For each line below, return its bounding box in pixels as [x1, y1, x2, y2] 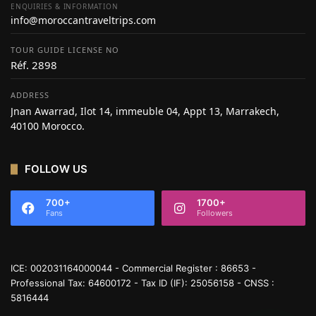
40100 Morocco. [11, 119, 85, 133]
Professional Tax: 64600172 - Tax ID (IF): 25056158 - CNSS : [11, 277, 274, 288]
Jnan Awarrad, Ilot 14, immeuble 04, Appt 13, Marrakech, [11, 104, 279, 118]
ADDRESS [11, 90, 49, 100]
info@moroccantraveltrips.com [11, 13, 156, 27]
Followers [197, 208, 233, 218]
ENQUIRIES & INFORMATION [11, 1, 119, 11]
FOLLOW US [25, 162, 87, 176]
